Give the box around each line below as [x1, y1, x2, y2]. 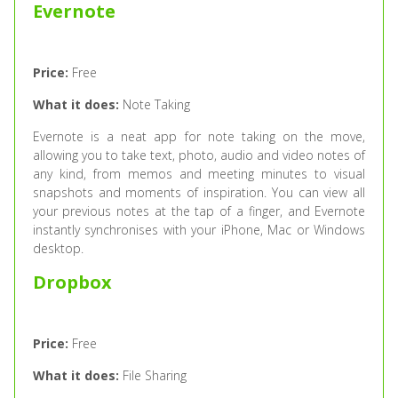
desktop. [32, 240, 84, 257]
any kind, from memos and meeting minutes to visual [32, 165, 366, 182]
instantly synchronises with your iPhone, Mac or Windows [32, 221, 366, 238]
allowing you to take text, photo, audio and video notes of [32, 147, 366, 163]
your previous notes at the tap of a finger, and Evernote [32, 203, 366, 219]
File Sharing [118, 367, 187, 384]
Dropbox [32, 270, 112, 294]
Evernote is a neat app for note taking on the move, [32, 128, 366, 145]
